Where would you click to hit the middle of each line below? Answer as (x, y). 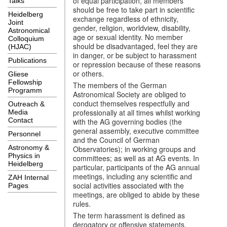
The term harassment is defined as (129, 215)
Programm (25, 90)
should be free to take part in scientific (134, 9)
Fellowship (25, 82)
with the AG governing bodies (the (127, 121)
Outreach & (26, 104)
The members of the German (120, 85)
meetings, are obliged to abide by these (136, 194)
